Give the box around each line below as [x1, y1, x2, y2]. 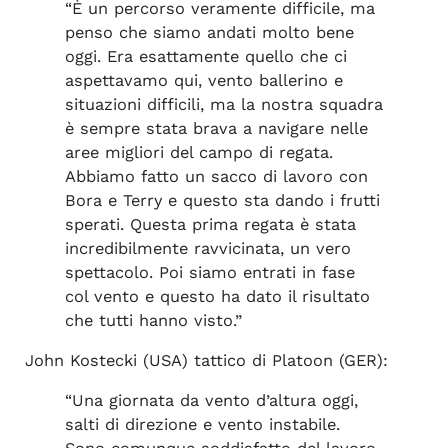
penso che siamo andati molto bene [64, 22, 354, 42]
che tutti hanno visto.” [64, 310, 242, 330]
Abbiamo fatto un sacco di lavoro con [64, 166, 368, 186]
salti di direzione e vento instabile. [64, 415, 340, 435]
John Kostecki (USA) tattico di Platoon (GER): [24, 351, 388, 371]
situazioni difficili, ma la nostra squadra [64, 94, 383, 114]
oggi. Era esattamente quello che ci [64, 46, 347, 66]
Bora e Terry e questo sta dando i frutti [64, 190, 380, 210]
